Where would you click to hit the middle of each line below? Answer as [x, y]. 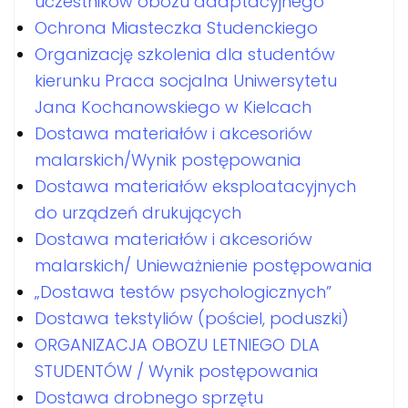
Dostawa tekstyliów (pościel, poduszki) [192, 318]
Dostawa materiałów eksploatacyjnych [195, 186]
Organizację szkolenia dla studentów [185, 54]
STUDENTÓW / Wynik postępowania [177, 371]
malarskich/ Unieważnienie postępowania [204, 265]
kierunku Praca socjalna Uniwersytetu [186, 80]
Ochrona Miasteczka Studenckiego [176, 27]
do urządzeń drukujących [138, 212]
